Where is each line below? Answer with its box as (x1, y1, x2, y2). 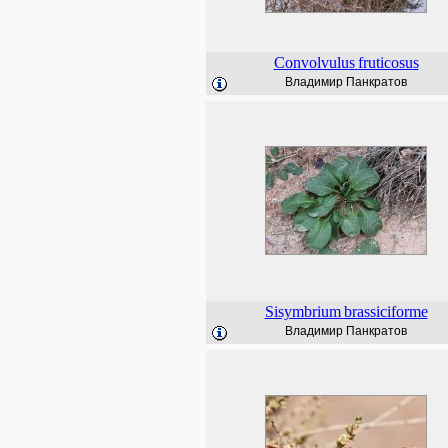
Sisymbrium (264, 303, 341, 320)
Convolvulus (273, 54, 355, 71)
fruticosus (357, 54, 419, 71)
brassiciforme (343, 303, 428, 320)
